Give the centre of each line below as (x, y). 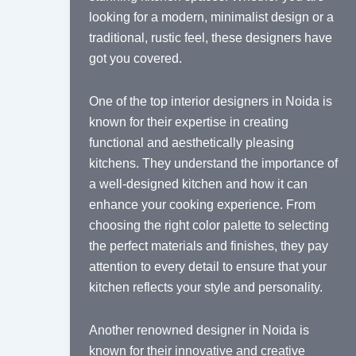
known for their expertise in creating (189, 122)
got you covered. (135, 59)
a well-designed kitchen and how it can (198, 184)
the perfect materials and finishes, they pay (209, 246)
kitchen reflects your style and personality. (206, 288)
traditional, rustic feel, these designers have (211, 38)
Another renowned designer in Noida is (199, 331)
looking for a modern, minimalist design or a (211, 17)
